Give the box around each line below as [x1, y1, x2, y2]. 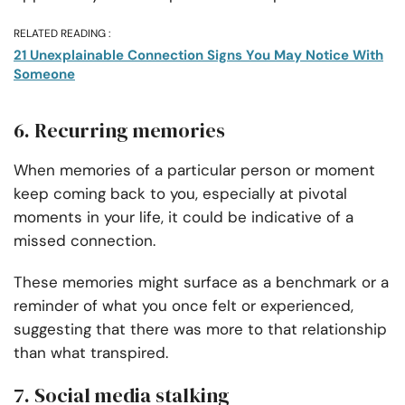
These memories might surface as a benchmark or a [14, 272, 389, 293]
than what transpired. [14, 343, 168, 363]
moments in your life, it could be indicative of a [14, 207, 353, 228]
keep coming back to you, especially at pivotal [14, 184, 347, 204]
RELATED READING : [14, 26, 110, 42]
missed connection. [14, 231, 160, 251]
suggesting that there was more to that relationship [14, 319, 387, 340]
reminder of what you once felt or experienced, [14, 296, 353, 316]
